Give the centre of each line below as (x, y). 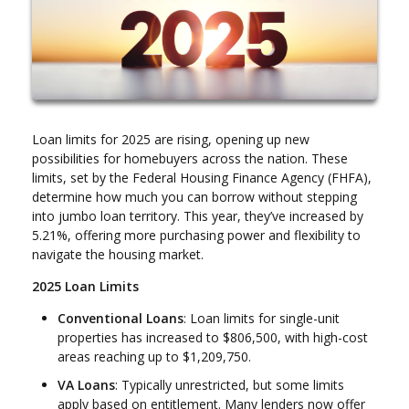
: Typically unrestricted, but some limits (230, 385)
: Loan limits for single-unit (262, 318)
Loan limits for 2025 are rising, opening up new (171, 139)
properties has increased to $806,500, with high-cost (213, 337)
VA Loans (86, 385)
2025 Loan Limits (85, 286)
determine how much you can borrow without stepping (194, 196)
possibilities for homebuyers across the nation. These (190, 158)
